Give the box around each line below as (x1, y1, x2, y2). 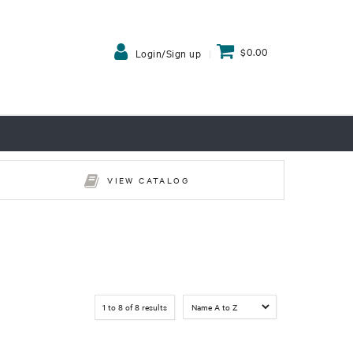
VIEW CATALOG (107, 174, 189, 187)
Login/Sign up (135, 46, 202, 61)
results (139, 301, 167, 313)
